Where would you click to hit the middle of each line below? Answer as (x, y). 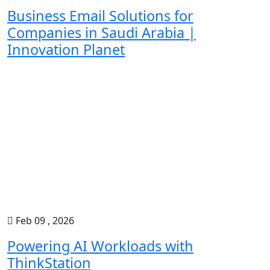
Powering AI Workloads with (100, 246)
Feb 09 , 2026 (44, 221)
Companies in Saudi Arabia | (102, 33)
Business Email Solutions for (100, 16)
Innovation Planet (66, 49)
